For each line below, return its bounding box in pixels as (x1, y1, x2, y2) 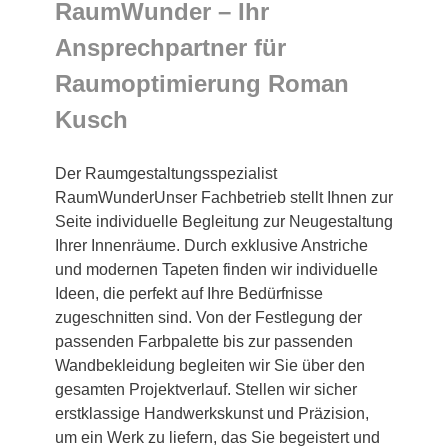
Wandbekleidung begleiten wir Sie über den (55, 357, 365, 375)
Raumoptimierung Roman (55, 70, 349, 98)
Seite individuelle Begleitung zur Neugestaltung (55, 213, 393, 231)
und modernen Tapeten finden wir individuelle (55, 261, 378, 279)
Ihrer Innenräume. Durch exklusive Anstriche (55, 237, 368, 255)
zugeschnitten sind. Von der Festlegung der (55, 309, 362, 327)
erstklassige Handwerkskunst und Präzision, (55, 405, 369, 423)
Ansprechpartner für (55, 34, 286, 62)
